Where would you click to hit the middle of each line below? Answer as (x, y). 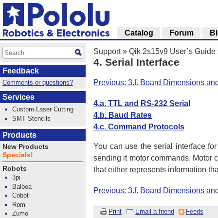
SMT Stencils (32, 118)
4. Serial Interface (136, 62)
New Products (25, 146)
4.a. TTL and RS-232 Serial (142, 103)
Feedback (21, 71)
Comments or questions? (37, 83)
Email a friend (155, 211)
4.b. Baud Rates (123, 115)
